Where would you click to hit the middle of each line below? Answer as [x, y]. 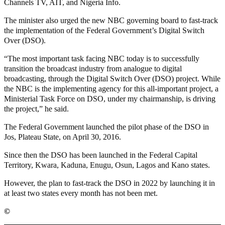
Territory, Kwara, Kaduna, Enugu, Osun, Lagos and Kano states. [107, 165]
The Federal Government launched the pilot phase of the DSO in [106, 127]
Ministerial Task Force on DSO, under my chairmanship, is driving [110, 98]
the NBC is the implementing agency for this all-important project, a [111, 88]
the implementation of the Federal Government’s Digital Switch [104, 30]
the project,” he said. [36, 108]
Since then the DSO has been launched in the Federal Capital [101, 155]
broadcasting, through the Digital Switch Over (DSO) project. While [112, 78]
